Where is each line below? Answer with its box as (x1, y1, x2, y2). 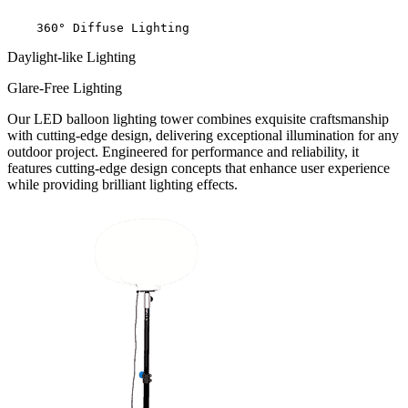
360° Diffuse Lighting (7, 21, 189, 36)
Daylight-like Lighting (7, 49, 136, 66)
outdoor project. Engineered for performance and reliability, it (7, 144, 359, 160)
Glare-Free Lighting (7, 80, 122, 97)
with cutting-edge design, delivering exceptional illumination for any (7, 127, 399, 144)
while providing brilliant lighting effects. (7, 177, 238, 193)
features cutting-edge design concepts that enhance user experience (7, 160, 390, 177)
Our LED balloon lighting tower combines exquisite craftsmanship (7, 111, 389, 127)
